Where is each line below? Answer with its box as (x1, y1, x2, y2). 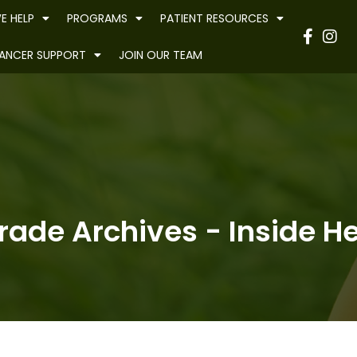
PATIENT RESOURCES (159, 10, 269, 26)
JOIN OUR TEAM (118, 47, 202, 63)
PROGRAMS (66, 10, 127, 26)
